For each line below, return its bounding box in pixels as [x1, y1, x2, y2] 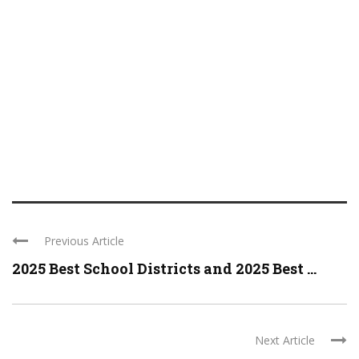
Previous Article [44, 233, 124, 248]
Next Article [255, 333, 315, 348]
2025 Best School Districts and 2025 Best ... [12, 259, 317, 278]
